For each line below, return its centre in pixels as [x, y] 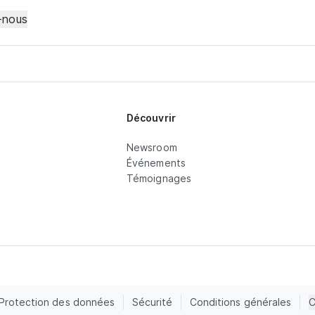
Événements [156, 163]
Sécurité [152, 302]
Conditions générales [240, 302]
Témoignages [159, 179]
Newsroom [152, 148]
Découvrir [151, 118]
